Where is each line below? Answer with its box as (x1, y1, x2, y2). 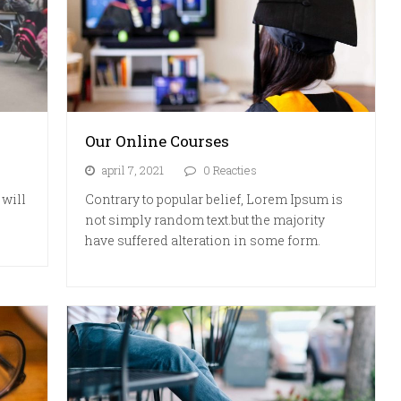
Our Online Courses (85, 130, 230, 151)
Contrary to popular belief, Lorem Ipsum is (85, 190, 344, 208)
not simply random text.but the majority (85, 210, 326, 228)
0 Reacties (203, 161, 258, 178)
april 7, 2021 (102, 161, 165, 178)
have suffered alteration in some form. (85, 231, 321, 249)
